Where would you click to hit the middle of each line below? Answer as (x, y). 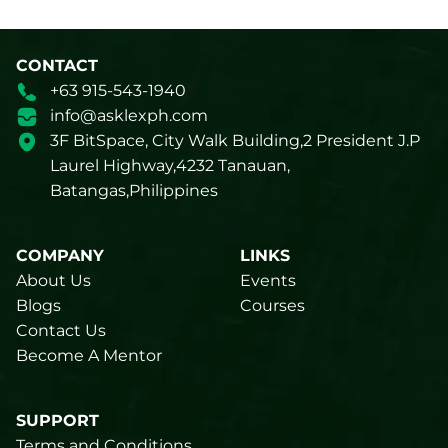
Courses (272, 306)
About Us (53, 281)
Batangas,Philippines (133, 191)
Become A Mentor (89, 356)
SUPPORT (57, 421)
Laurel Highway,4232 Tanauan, (169, 166)
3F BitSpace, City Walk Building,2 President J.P (234, 141)
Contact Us (61, 331)
